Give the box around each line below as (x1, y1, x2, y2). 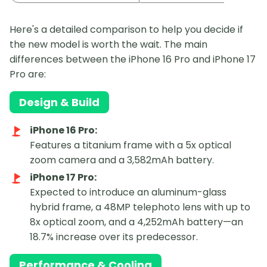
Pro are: (10, 67, 46, 82)
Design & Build (19, 95, 100, 110)
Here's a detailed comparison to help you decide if (10, 23, 243, 37)
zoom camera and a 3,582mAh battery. (30, 153, 214, 167)
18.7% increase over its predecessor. (30, 230, 198, 244)
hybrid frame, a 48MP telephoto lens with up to (30, 200, 250, 215)
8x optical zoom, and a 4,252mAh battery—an (30, 215, 243, 229)
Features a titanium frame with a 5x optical (30, 138, 231, 153)
